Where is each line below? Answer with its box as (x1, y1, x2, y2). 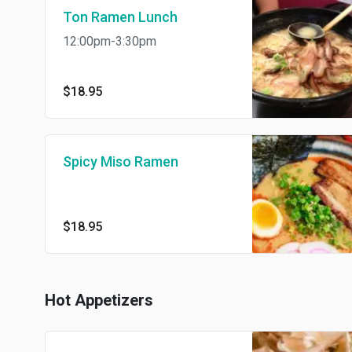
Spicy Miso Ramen (63, 153, 178, 170)
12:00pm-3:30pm (63, 34, 156, 49)
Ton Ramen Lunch (63, 9, 178, 26)
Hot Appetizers (45, 290, 153, 310)
